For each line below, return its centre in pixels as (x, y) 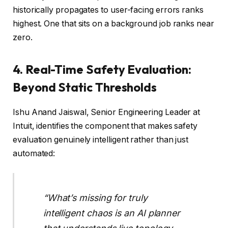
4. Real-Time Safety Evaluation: (102, 69)
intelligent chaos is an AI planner (112, 213)
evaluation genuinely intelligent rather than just (101, 140)
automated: (34, 154)
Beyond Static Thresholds (85, 87)
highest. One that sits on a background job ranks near (113, 23)
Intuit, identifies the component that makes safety (105, 126)
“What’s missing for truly (95, 197)
